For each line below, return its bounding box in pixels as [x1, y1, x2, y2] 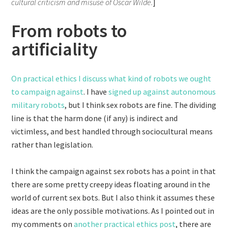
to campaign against [11, 87, 84, 97]
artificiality [11, 38, 98, 61]
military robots [11, 100, 65, 110]
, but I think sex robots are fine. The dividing [65, 100, 217, 110]
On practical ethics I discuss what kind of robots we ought [11, 73, 212, 83]
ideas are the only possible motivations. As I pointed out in [11, 206, 215, 216]
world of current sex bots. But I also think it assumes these [11, 192, 215, 203]
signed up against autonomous [108, 87, 216, 97]
